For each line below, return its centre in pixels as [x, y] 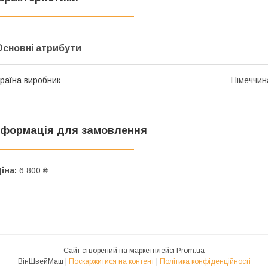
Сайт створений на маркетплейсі [120, 251]
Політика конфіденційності [205, 261]
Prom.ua [191, 251]
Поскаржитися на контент [111, 261]
